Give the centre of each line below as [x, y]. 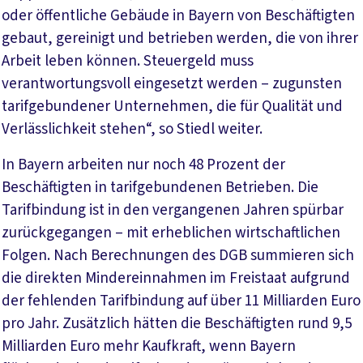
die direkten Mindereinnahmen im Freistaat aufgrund [176, 278]
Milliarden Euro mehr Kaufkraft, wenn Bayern [149, 346]
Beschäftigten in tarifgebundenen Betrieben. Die [160, 187]
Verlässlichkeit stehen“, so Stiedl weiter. [132, 129]
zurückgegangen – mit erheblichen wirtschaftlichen [171, 233]
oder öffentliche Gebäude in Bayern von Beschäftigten [178, 15]
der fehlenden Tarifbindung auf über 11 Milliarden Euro [181, 301]
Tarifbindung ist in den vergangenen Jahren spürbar [173, 210]
